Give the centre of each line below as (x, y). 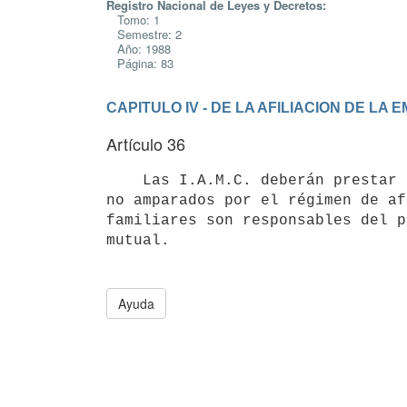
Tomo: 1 (133, 20)
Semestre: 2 (144, 34)
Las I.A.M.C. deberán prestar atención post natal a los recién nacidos (124, 180)
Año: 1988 (139, 49)
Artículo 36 (146, 144)
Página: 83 (140, 63)
